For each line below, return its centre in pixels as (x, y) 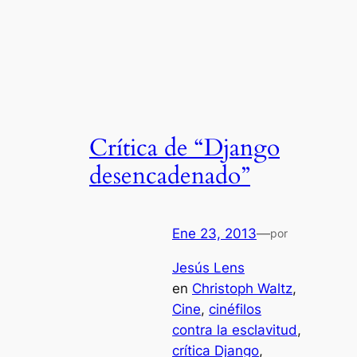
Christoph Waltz (242, 289)
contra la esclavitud (235, 330)
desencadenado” (170, 177)
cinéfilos (235, 310)
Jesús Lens (208, 268)
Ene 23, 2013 (214, 234)
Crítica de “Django (184, 149)
